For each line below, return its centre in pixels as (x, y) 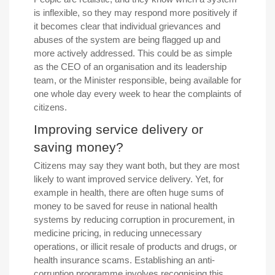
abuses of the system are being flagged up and (127, 39)
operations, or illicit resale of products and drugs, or (135, 246)
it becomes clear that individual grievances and (127, 26)
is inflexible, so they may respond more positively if (135, 12)
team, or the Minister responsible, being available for (137, 80)
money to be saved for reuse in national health (126, 206)
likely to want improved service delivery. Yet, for (129, 179)
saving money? (79, 147)
